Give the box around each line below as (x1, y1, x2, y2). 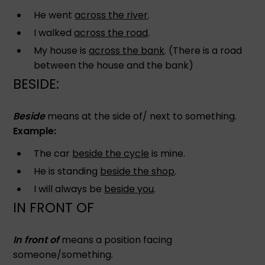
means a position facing (59, 232, 173, 247)
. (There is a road (164, 43, 243, 57)
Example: (13, 124, 57, 138)
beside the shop (100, 164, 175, 178)
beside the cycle (72, 146, 150, 160)
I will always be (34, 182, 105, 196)
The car (34, 146, 73, 160)
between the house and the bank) (34, 58, 194, 72)
